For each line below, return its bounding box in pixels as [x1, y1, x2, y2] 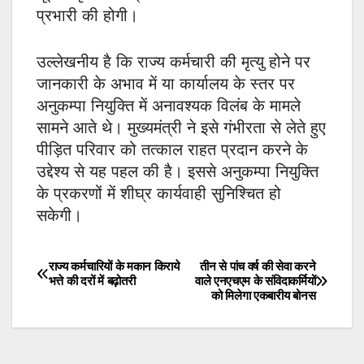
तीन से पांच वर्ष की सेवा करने [200, 258, 316, 275]
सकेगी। [37, 206, 82, 226]
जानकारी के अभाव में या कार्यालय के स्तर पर [37, 74, 295, 94]
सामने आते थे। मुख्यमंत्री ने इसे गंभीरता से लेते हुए [37, 118, 326, 138]
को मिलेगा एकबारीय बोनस [210, 288, 316, 304]
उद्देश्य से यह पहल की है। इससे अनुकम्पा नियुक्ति [37, 162, 318, 182]
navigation [36, 292, 167, 325]
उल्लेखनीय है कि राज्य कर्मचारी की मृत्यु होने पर [37, 52, 310, 72]
